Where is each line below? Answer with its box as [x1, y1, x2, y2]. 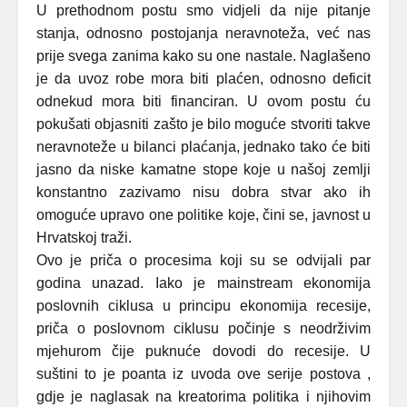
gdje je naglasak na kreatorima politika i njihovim [36, 389, 371, 404]
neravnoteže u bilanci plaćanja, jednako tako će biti [36, 139, 371, 154]
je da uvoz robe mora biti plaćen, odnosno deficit [36, 71, 371, 86]
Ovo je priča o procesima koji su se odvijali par [36, 253, 371, 268]
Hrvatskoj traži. [36, 230, 132, 245]
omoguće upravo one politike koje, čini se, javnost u [36, 207, 371, 223]
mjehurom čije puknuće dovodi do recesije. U [36, 343, 371, 359]
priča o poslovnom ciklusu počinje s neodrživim [36, 321, 371, 336]
